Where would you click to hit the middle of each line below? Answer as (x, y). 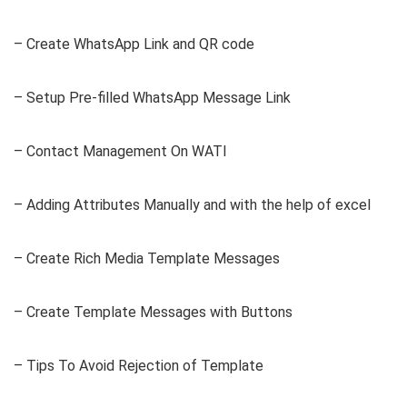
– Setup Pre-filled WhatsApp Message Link (152, 98)
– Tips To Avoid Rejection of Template (139, 366)
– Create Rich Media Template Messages (147, 259)
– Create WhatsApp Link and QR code (134, 45)
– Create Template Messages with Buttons (153, 313)
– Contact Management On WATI (120, 152)
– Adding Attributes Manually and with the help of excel (192, 205)
